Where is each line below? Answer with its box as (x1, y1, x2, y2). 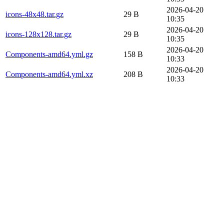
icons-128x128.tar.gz (5, 29, 71, 38)
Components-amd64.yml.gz (5, 49, 93, 58)
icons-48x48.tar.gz (5, 9, 63, 18)
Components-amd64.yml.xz (5, 69, 93, 78)
